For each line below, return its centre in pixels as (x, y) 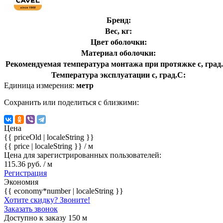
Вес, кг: (118, 31)
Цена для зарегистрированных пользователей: (83, 155)
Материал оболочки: (118, 53)
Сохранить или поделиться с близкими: (71, 102)
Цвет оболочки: (118, 42)
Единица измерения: (40, 85)
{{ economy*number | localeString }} (64, 191)
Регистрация (25, 173)
